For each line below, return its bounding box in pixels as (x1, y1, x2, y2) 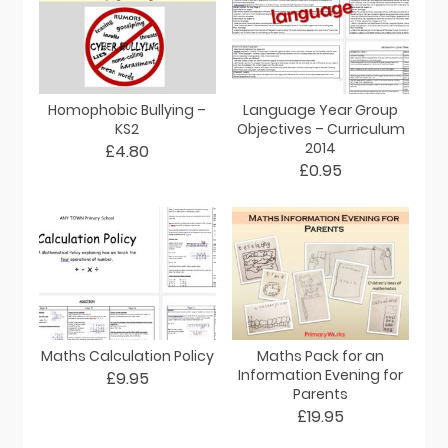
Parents (293, 383, 349, 404)
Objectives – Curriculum (236, 118, 405, 139)
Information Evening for (238, 364, 404, 385)
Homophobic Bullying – (48, 99, 207, 120)
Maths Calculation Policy (40, 345, 214, 366)
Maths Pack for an (257, 345, 385, 366)
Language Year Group (243, 99, 399, 120)
